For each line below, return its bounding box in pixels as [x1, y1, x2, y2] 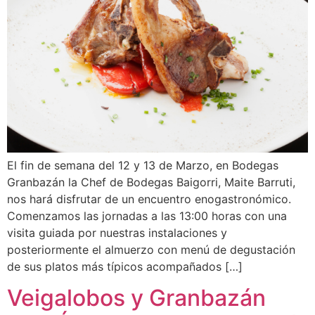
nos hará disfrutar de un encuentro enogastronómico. [7, 191, 291, 206]
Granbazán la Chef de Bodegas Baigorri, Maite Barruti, [7, 174, 295, 189]
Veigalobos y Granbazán [7, 284, 266, 312]
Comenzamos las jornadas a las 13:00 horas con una [7, 208, 287, 223]
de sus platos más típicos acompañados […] [7, 259, 243, 274]
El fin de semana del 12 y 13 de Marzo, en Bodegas [7, 157, 278, 172]
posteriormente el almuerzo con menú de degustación [7, 242, 295, 257]
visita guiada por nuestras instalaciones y [7, 225, 227, 240]
